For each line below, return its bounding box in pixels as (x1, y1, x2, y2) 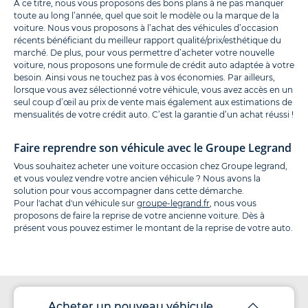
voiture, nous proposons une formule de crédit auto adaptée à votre (14, 60, 294, 71)
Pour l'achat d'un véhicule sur (14, 198, 137, 209)
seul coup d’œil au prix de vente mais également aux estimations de (14, 97, 292, 108)
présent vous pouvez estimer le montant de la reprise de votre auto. (14, 223, 293, 234)
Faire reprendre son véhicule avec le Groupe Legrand (14, 140, 291, 156)
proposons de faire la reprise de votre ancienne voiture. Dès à (14, 210, 265, 221)
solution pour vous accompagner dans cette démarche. (14, 186, 244, 197)
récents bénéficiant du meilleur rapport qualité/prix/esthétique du (14, 35, 281, 46)
